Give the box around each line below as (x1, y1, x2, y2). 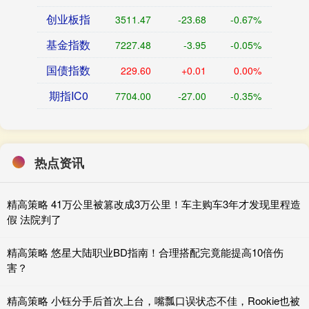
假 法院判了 (7, 212, 61, 227)
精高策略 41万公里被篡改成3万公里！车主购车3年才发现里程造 (7, 197, 301, 212)
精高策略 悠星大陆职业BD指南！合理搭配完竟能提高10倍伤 (7, 245, 283, 260)
